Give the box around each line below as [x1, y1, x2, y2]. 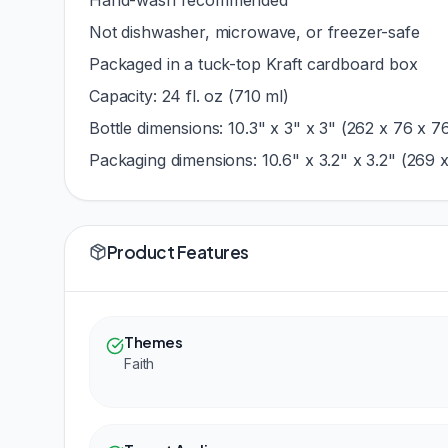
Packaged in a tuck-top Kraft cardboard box [89, 54, 418, 75]
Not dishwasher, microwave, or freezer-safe [89, 22, 420, 43]
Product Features [107, 241, 249, 264]
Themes [124, 332, 183, 351]
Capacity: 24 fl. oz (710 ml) [89, 86, 289, 107]
